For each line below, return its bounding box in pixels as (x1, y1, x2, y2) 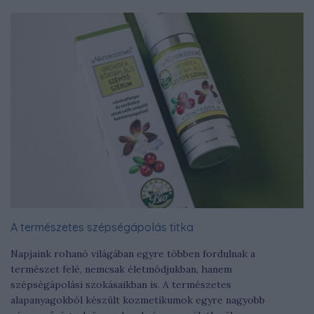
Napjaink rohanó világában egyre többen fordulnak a (11, 247, 255, 260)
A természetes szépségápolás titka (11, 219, 193, 234)
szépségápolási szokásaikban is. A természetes (11, 278, 231, 291)
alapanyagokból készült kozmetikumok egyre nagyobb (11, 293, 265, 306)
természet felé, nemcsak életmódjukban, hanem (11, 262, 232, 275)
